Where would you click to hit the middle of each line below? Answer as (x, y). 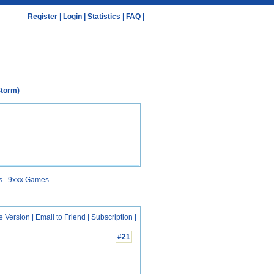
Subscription (112, 217)
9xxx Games (28, 180)
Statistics (104, 17)
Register (43, 17)
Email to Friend (61, 217)
